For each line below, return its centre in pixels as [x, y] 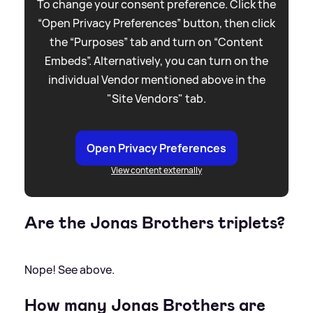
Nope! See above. [70, 269]
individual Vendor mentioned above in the [156, 79]
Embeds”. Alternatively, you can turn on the [156, 60]
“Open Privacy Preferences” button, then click [156, 23]
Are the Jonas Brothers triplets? [155, 223]
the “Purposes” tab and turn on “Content [156, 42]
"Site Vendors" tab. [156, 98]
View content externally [156, 170]
